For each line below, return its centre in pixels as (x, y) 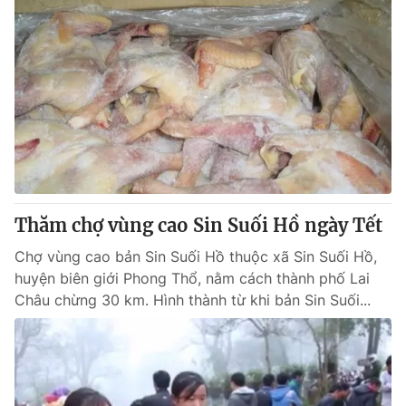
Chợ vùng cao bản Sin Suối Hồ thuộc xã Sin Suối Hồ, (196, 256)
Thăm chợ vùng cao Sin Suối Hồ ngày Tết (198, 225)
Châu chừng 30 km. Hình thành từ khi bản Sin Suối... (193, 300)
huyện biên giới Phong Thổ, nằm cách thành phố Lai (192, 278)
